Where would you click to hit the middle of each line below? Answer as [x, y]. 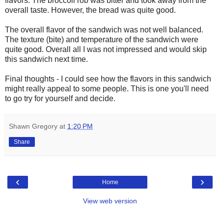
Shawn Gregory [33, 126]
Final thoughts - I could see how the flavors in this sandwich [108, 79]
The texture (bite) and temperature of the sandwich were [102, 39]
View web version [110, 201]
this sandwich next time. [46, 59]
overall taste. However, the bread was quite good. [90, 10]
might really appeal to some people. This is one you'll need [107, 88]
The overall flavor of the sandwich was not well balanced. [104, 29]
